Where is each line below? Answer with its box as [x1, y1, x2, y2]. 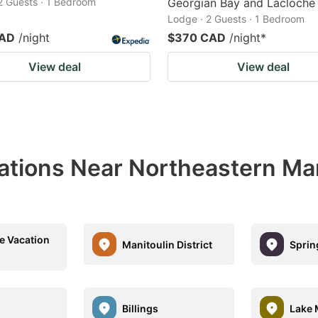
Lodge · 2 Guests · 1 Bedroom [168, 13, 305, 25]
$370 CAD [168, 31, 226, 45]
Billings [122, 302, 159, 314]
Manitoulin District [122, 238, 213, 251]
